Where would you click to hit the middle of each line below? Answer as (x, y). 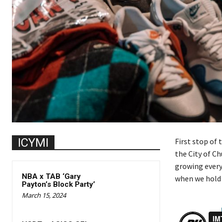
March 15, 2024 (44, 195)
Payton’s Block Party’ (58, 184)
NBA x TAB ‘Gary (51, 176)
